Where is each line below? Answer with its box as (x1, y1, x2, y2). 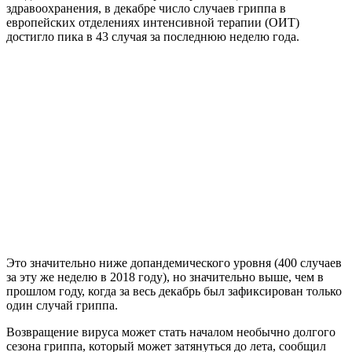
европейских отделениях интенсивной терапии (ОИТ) (6, 15, 299, 29)
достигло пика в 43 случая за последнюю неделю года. (6, 29, 299, 43)
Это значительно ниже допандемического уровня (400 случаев (6, 255, 342, 269)
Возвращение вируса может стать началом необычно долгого (6, 324, 335, 339)
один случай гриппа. (6, 298, 118, 312)
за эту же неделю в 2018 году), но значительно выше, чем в (6, 269, 324, 284)
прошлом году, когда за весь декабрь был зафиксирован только (6, 284, 342, 298)
